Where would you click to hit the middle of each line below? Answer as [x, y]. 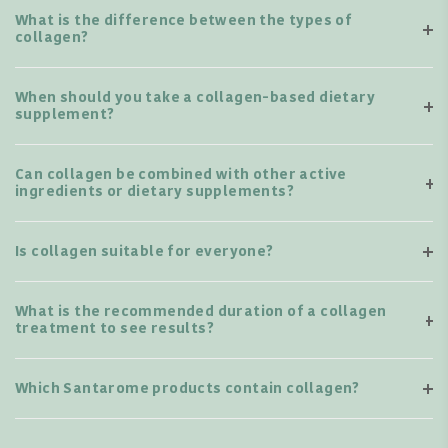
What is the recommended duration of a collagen [201, 312]
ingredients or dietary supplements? [154, 192]
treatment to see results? [114, 329]
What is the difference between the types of [184, 21]
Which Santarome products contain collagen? [187, 389]
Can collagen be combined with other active [181, 175]
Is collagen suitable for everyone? [144, 252]
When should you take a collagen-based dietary [195, 98]
